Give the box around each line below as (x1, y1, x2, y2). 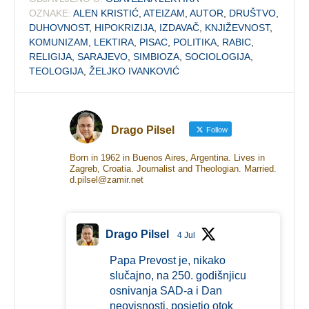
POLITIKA (173, 36, 217, 48)
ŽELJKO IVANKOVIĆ (89, 65, 180, 77)
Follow (203, 125, 228, 134)
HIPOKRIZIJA (94, 21, 154, 33)
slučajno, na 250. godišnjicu (109, 269, 246, 281)
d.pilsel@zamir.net (69, 174, 143, 185)
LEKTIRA (94, 36, 134, 48)
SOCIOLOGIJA (185, 50, 251, 62)
